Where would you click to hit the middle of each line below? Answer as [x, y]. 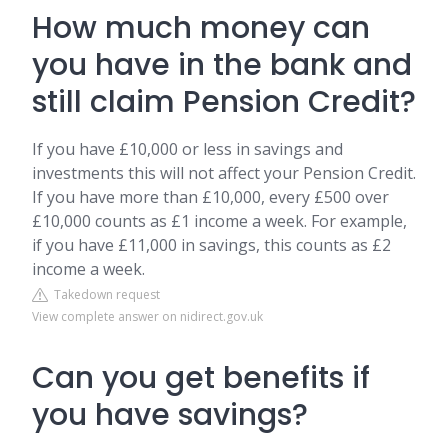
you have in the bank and [222, 65]
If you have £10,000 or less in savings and [187, 149]
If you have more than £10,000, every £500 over [210, 197]
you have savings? [170, 415]
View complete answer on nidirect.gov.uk [147, 316]
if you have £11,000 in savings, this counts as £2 [211, 245]
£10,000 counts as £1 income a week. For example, [219, 221]
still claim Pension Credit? [224, 102]
